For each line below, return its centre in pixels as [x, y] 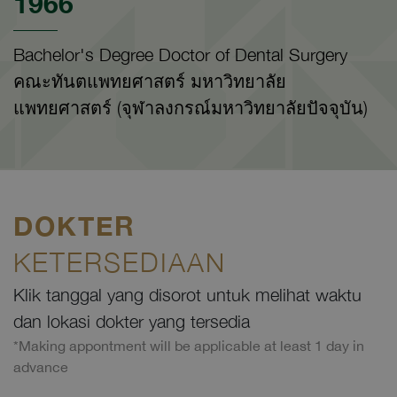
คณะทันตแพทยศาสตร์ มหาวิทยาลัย [150, 82]
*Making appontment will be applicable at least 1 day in [189, 346]
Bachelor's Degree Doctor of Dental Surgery [180, 55]
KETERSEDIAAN [120, 262]
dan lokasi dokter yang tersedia [132, 322]
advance [41, 367]
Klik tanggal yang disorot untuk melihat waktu [187, 295]
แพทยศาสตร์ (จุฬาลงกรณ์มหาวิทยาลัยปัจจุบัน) [191, 108]
